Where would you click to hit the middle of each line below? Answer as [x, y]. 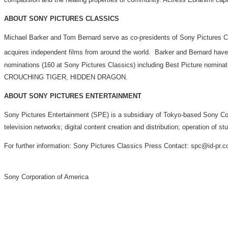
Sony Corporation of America [46, 177]
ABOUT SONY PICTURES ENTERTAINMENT [73, 96]
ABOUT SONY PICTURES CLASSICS [62, 19]
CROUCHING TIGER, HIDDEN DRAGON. [66, 77]
